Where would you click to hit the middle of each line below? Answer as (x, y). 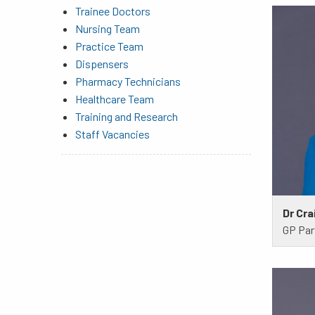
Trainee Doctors (113, 11)
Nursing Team (108, 29)
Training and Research (127, 117)
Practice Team (109, 46)
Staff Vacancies (112, 134)
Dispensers (102, 64)
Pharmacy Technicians (128, 82)
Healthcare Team (115, 99)
